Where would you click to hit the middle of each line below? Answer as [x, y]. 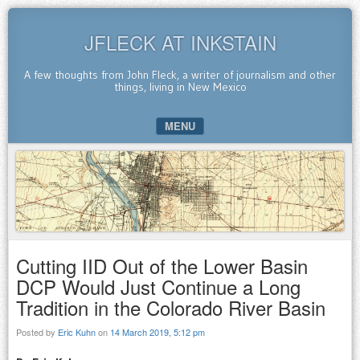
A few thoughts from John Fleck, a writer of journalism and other [180, 75]
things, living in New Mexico [180, 87]
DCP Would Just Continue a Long [158, 286]
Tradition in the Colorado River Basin [171, 307]
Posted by [37, 331]
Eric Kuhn [77, 331]
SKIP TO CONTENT [65, 153]
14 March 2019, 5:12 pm [157, 331]
